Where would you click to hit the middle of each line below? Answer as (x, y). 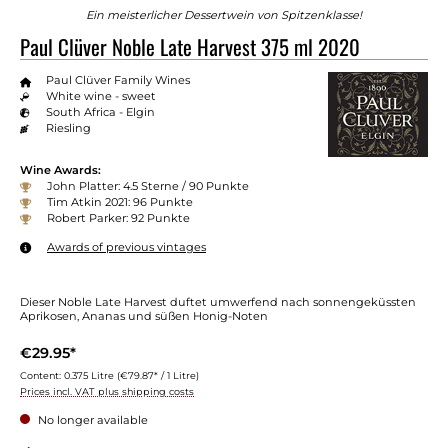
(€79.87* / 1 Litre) (158, 375)
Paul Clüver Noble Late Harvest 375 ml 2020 (190, 46)
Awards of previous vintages (126, 246)
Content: (42, 375)
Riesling (68, 128)
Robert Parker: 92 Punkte (118, 217)
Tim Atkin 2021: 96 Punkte (120, 201)
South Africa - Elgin (100, 112)
